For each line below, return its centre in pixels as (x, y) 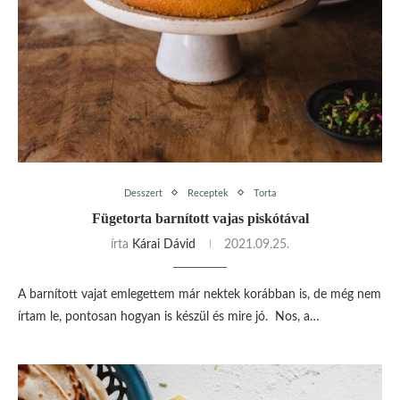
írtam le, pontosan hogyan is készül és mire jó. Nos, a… (169, 317)
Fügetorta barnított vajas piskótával (200, 218)
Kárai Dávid (164, 244)
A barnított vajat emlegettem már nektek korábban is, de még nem (200, 294)
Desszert (143, 193)
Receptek (208, 193)
